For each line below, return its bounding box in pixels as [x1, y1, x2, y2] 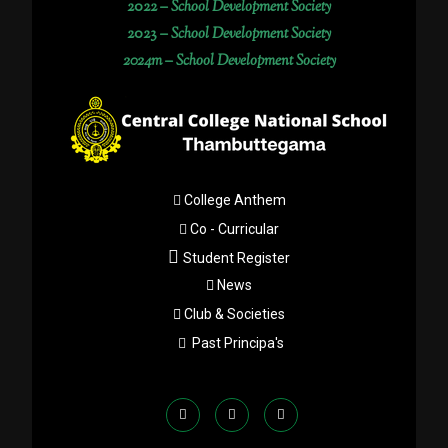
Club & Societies [184, 306, 285, 322]
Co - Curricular [190, 221, 279, 237]
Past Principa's [191, 335, 284, 351]
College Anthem [183, 192, 286, 208]
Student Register [183, 250, 290, 266]
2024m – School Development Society [122, 51, 336, 72]
